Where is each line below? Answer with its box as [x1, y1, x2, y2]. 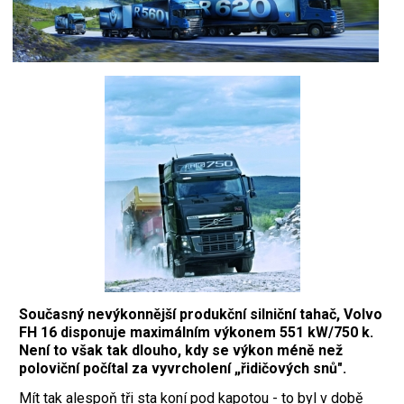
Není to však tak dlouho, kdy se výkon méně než [19, 341, 343, 359]
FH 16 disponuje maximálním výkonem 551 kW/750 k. [19, 323, 373, 341]
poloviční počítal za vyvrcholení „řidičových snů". [19, 359, 346, 377]
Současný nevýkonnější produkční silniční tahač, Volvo [19, 305, 382, 323]
